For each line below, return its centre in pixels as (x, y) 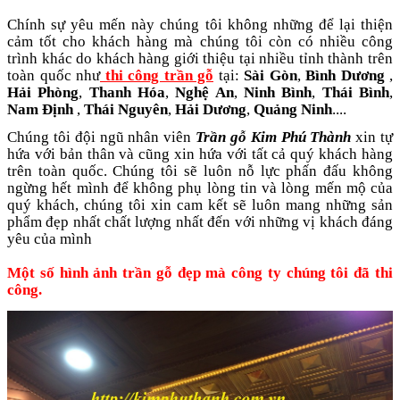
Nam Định (40, 109)
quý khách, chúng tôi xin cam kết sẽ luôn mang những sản (200, 205)
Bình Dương (345, 75)
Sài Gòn (271, 75)
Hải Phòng (43, 92)
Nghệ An (204, 92)
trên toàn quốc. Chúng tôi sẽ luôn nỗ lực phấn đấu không (200, 171)
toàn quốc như (54, 75)
